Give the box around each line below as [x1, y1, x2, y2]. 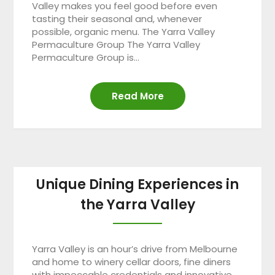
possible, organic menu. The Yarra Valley [32, 25, 215, 38]
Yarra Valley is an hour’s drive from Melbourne [32, 242, 238, 255]
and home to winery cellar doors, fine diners [32, 255, 231, 268]
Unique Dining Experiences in [36, 175, 239, 194]
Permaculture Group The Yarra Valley [32, 38, 201, 51]
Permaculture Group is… [32, 51, 140, 64]
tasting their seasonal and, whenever [32, 12, 203, 25]
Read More [111, 90, 164, 103]
